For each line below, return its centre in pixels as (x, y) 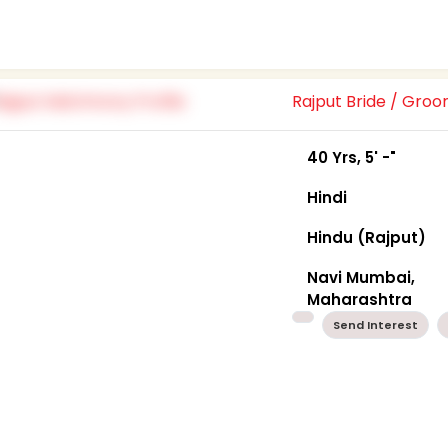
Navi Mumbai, (361, 277)
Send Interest (376, 324)
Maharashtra (360, 299)
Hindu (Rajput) (367, 237)
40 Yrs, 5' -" (352, 157)
